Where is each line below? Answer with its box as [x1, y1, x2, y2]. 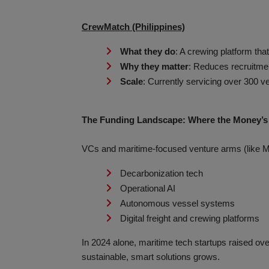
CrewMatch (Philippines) [82, 22, 185, 32]
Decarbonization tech [120, 169, 203, 178]
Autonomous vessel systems [120, 199, 235, 208]
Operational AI [120, 184, 175, 193]
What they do [120, 47, 175, 56]
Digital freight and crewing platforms [120, 214, 259, 223]
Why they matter [120, 62, 189, 71]
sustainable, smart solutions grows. [82, 252, 220, 262]
